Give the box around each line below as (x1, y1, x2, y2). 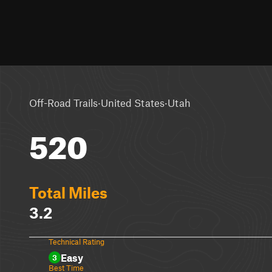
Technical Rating (49, 237, 104, 246)
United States (101, 96, 165, 109)
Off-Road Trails (29, 96, 98, 109)
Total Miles (29, 183, 107, 202)
